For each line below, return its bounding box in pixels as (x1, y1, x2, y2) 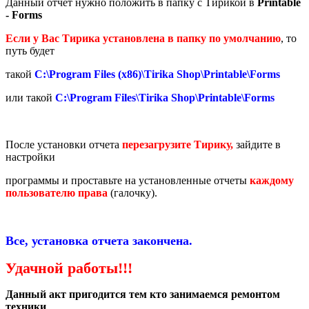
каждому (250, 175, 294, 187)
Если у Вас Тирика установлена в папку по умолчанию (6, 32, 281, 45)
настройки (6, 151, 58, 163)
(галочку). (108, 187, 157, 199)
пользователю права (6, 187, 108, 199)
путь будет (6, 45, 54, 57)
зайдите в (233, 139, 281, 151)
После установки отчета (6, 139, 122, 151)
